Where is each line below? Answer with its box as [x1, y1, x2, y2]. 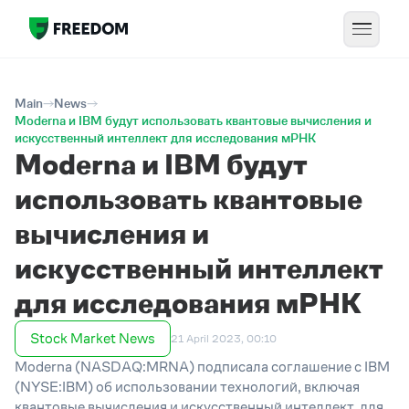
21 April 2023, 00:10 [171, 332, 277, 345]
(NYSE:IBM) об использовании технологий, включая [15, 379, 360, 394]
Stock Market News [30, 330, 155, 346]
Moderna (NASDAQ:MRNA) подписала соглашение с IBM [15, 359, 390, 374]
